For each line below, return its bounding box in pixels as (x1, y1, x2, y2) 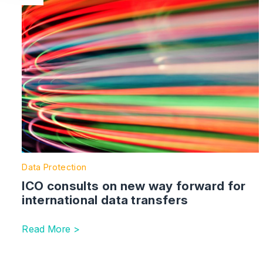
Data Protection (22, 162, 87, 173)
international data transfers (22, 193, 188, 208)
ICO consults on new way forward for (22, 178, 246, 194)
